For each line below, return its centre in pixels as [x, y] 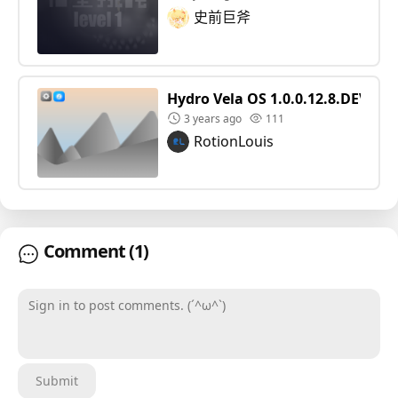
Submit [57, 380]
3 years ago [212, 118]
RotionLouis [233, 142]
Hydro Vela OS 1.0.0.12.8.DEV [267, 98]
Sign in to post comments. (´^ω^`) [129, 333]
